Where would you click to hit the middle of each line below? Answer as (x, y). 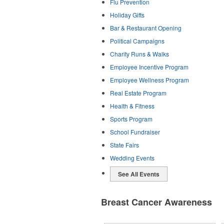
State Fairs (124, 145)
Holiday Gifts (127, 15)
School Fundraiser (135, 132)
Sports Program (131, 119)
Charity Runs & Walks (139, 54)
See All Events (139, 174)
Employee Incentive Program (149, 67)
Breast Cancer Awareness (156, 202)
